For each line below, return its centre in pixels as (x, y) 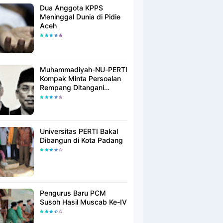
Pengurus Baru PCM (73, 193)
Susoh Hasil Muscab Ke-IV (83, 202)
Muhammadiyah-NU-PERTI (84, 70)
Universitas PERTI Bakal (79, 131)
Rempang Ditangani (72, 88)
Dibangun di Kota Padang (81, 140)
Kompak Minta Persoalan (80, 79)
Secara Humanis (66, 97)
